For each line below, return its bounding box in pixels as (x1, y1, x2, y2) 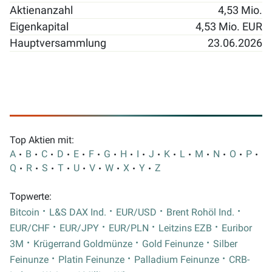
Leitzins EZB (158, 222, 212, 234)
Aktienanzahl (10, 4, 73, 17)
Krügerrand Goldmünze (33, 238, 132, 250)
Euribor (222, 222, 252, 234)
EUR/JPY (59, 222, 99, 234)
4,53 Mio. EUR (195, 21, 262, 33)
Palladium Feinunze (134, 254, 219, 265)
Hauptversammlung (10, 37, 106, 50)
